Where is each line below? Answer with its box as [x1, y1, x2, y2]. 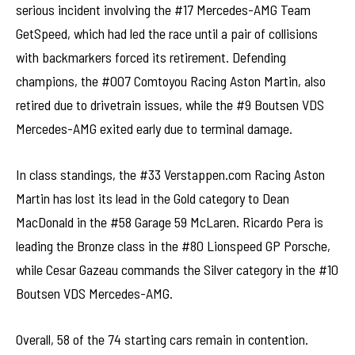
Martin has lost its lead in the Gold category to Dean [16, 189, 289, 207]
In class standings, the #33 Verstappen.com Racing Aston [16, 165, 325, 183]
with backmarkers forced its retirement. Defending [16, 48, 286, 67]
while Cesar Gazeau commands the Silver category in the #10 [16, 260, 338, 278]
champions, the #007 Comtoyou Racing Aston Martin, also [16, 72, 326, 90]
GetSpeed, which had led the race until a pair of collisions [16, 25, 318, 43]
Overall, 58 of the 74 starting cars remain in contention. [16, 330, 308, 348]
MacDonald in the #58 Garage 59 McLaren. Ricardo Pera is [16, 212, 323, 231]
